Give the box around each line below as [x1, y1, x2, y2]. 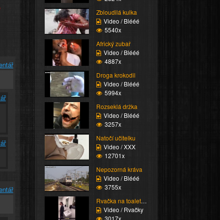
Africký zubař [96, 39, 131, 48]
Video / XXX [103, 142, 136, 151]
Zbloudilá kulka [96, 7, 137, 16]
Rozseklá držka [96, 102, 137, 110]
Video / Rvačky [103, 205, 143, 214]
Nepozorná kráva [96, 165, 142, 173]
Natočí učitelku [96, 133, 136, 142]
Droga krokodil [96, 70, 136, 79]
